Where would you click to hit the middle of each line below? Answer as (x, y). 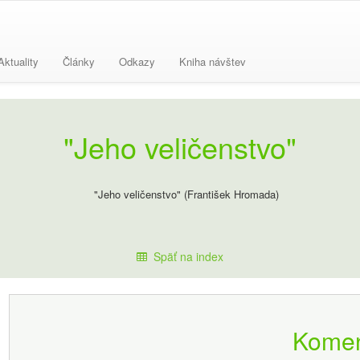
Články (79, 61)
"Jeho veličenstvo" (180, 147)
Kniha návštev (213, 61)
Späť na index (185, 256)
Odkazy (137, 61)
